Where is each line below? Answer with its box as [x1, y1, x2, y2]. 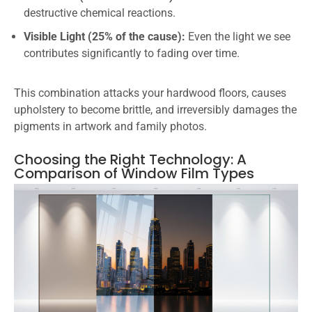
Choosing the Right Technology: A [14, 149, 247, 169]
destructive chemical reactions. [24, 6, 175, 19]
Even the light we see [185, 29, 290, 43]
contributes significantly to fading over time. [24, 46, 240, 60]
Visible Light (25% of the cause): [24, 29, 185, 43]
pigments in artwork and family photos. [14, 119, 207, 133]
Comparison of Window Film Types [14, 163, 254, 183]
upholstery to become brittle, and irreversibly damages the [14, 102, 297, 116]
